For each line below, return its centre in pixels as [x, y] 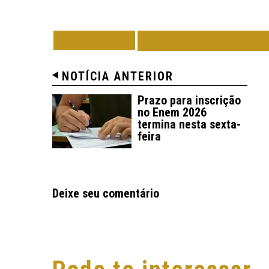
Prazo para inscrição [189, 100]
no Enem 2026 [172, 112]
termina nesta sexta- [189, 124]
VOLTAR [98, 40]
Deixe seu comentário [106, 193]
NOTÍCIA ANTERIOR [118, 76]
